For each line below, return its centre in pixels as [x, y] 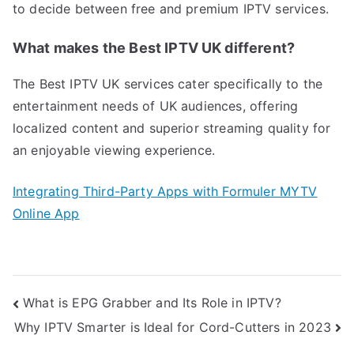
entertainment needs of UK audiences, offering [156, 105]
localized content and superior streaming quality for [172, 128]
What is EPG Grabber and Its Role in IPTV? [152, 303]
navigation [53, 321]
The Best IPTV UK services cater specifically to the [168, 83]
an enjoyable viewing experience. [114, 150]
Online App [46, 213]
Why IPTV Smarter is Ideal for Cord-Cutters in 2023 [172, 327]
